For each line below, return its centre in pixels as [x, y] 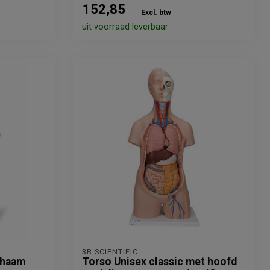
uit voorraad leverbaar [125, 27]
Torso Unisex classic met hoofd [159, 262]
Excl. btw [156, 13]
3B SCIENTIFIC [110, 252]
